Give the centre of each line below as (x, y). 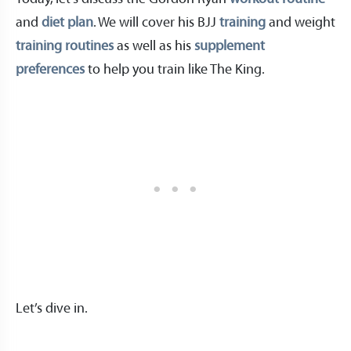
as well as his (154, 46)
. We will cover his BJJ (156, 22)
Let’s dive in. (56, 308)
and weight (300, 22)
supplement (230, 46)
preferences (50, 69)
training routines (65, 46)
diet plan (67, 22)
